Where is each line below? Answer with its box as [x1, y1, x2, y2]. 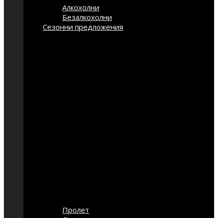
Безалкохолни [62, 12, 112, 22]
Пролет [62, 205, 89, 215]
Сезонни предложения [43, 22, 123, 32]
